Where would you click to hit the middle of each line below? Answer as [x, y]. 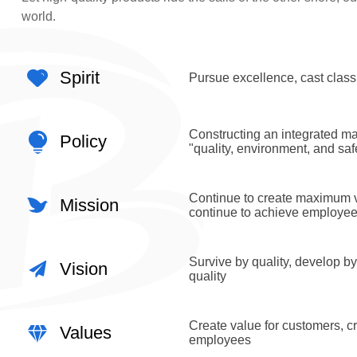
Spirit [79, 78]
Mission [89, 205]
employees [220, 340]
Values [85, 333]
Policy [83, 141]
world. [38, 16]
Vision [83, 269]
